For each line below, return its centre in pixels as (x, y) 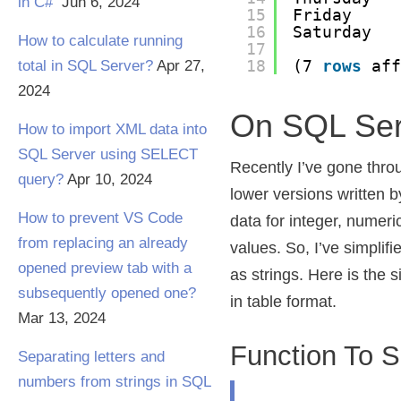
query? (41, 179)
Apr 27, (181, 66)
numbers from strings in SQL (114, 382)
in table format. (284, 302)
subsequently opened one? (107, 293)
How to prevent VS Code (100, 218)
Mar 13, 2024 (62, 318)
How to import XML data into (112, 129)
